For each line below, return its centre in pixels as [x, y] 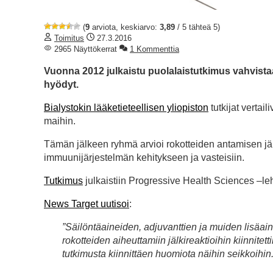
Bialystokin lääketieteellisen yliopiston [126, 108]
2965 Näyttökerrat [84, 49]
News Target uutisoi [87, 204]
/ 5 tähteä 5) [197, 27]
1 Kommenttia [154, 49]
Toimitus [69, 38]
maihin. [60, 121]
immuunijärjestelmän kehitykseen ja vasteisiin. [144, 158]
